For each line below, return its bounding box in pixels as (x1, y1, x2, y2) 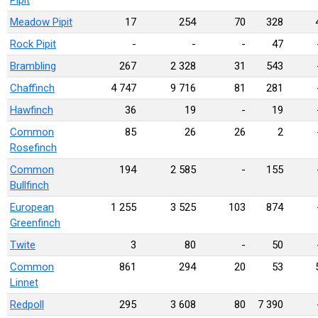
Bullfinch (10, 179, 49, 192)
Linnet (10, 276, 38, 289)
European (10, 201, 54, 214)
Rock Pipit (10, 38, 56, 50)
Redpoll (10, 298, 44, 311)
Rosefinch (10, 141, 57, 154)
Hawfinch (10, 104, 53, 116)
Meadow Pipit (10, 16, 72, 28)
